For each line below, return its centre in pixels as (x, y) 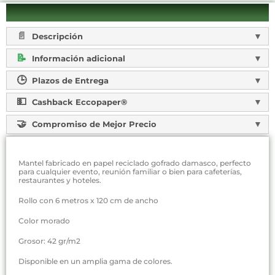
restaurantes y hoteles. (60, 180)
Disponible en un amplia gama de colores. (95, 261)
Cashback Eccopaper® (78, 102)
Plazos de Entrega (69, 80)
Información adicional (77, 58)
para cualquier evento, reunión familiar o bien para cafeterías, (130, 171)
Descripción (56, 37)
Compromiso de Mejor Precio (93, 124)
